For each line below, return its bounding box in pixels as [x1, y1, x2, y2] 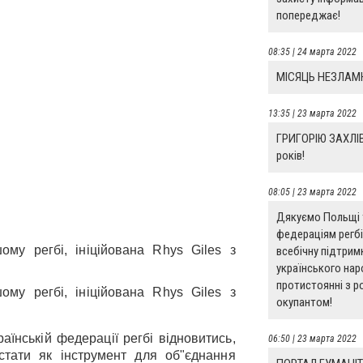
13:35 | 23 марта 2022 [267, 108, 357, 119]
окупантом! [275, 295, 332, 310]
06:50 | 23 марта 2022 [267, 333, 357, 344]
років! [275, 148, 305, 163]
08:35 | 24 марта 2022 [267, 46, 357, 58]
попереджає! [275, 8, 340, 23]
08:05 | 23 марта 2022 [267, 186, 357, 198]
